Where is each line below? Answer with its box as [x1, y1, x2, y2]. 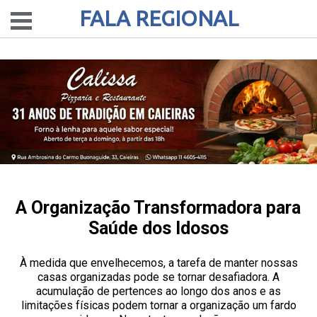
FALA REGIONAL [79, 6, 238, 30]
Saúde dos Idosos [88, 218, 229, 238]
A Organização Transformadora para [16, 197, 301, 218]
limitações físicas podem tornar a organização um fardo [21, 299, 296, 312]
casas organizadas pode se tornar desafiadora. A [38, 270, 279, 284]
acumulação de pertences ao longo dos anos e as [36, 284, 281, 298]
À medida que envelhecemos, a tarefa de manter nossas [19, 256, 298, 270]
